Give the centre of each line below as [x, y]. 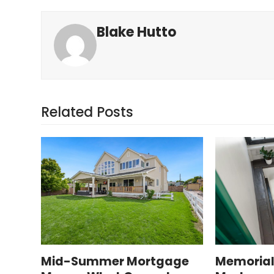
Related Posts [87, 112]
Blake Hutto [137, 32]
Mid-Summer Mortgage [115, 262]
